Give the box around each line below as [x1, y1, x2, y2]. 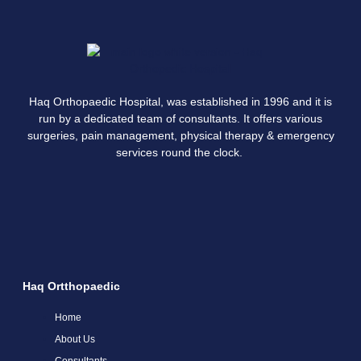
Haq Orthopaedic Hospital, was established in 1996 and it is [29, 95, 332, 109]
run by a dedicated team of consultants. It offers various [39, 112, 322, 126]
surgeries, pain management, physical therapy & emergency [27, 129, 334, 143]
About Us [55, 333, 95, 345]
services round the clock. [115, 146, 246, 160]
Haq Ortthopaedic [23, 279, 120, 293]
